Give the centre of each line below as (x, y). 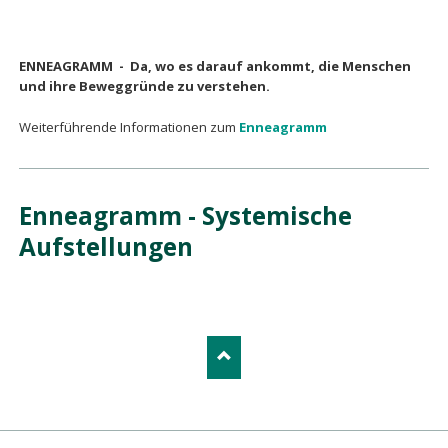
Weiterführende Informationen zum (128, 126)
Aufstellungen (105, 247)
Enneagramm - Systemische (185, 216)
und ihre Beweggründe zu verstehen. (144, 85)
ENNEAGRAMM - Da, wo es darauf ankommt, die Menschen (214, 65)
